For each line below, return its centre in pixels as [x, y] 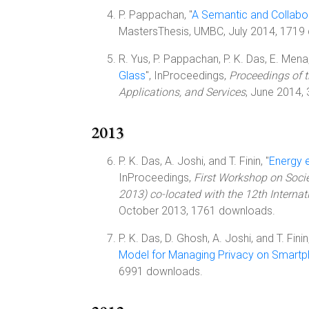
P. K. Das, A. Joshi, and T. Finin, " [194, 161]
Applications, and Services [182, 92]
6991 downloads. [161, 271]
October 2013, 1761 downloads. [197, 211]
